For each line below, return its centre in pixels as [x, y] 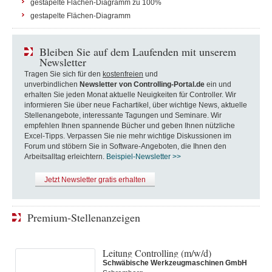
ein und [218, 84]
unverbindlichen [52, 84]
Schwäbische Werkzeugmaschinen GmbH [175, 263]
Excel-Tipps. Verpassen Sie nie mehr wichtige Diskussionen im [128, 136]
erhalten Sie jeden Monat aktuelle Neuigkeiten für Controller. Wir [130, 95]
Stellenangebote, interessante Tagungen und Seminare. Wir [123, 115]
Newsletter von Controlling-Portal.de [142, 84]
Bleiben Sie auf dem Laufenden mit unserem [138, 52]
